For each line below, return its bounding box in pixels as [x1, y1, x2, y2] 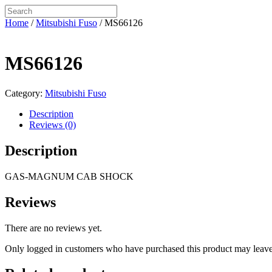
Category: [5, 87, 45, 98]
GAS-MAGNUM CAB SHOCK [5, 171, 134, 182]
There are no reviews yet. [5, 222, 102, 233]
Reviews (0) [29, 119, 76, 130]
